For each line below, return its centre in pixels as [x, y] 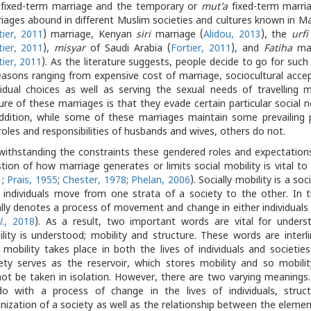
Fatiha [278, 49]
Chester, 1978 [94, 181]
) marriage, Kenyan [90, 35]
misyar [73, 49]
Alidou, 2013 [232, 35]
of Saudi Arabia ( [131, 49]
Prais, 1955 [32, 181]
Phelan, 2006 [161, 181]
